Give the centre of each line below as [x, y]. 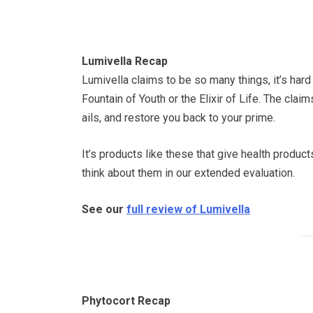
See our [104, 209]
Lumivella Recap [125, 61]
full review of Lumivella [188, 209]
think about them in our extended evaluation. [188, 173]
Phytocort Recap [126, 300]
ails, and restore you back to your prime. [179, 117]
